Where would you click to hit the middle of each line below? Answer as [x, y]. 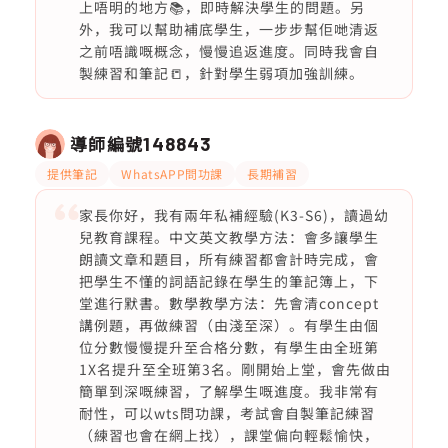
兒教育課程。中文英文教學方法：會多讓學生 [228, 237]
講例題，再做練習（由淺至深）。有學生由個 [228, 325]
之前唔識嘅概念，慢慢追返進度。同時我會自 [228, 51]
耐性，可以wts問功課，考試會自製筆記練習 [226, 413]
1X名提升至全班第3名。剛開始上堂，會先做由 [234, 369]
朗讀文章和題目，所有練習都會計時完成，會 [228, 259]
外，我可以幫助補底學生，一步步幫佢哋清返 [228, 29]
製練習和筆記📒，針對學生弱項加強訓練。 [221, 73]
